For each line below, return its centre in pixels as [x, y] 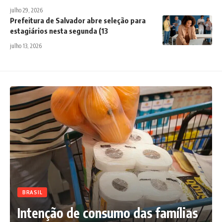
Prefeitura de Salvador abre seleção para [78, 21]
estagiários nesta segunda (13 [59, 31]
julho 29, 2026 [26, 10]
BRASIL [32, 193]
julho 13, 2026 [26, 46]
